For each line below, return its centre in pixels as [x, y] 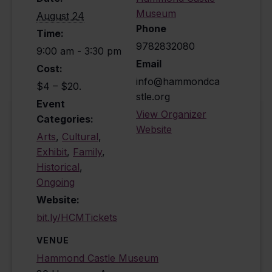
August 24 [60, 15]
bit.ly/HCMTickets [77, 217]
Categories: [65, 119]
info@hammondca [178, 81]
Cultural [80, 136]
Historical [58, 167]
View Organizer [171, 114]
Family [87, 151]
